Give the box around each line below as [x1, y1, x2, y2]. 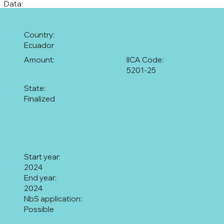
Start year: [23, 152, 60, 162]
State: [23, 83, 45, 93]
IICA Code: [126, 55, 164, 65]
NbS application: [23, 194, 82, 204]
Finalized [23, 93, 55, 103]
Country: [23, 30, 54, 40]
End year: [23, 173, 56, 183]
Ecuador [23, 40, 54, 50]
